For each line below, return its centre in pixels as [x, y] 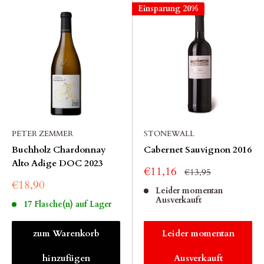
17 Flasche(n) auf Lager [67, 204]
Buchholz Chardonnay [59, 150]
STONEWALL [169, 134]
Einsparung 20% [168, 9]
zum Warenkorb [66, 233]
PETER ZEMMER [42, 134]
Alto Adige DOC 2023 [57, 163]
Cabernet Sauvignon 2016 [198, 150]
